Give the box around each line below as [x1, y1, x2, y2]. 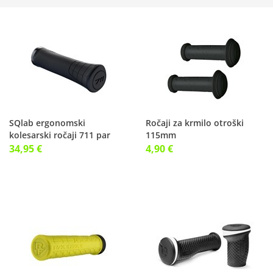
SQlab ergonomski [9, 117, 85, 129]
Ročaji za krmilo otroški [146, 117, 244, 129]
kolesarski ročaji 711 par [9, 129, 110, 141]
